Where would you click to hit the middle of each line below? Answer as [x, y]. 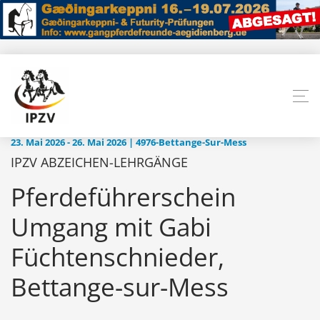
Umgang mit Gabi [111, 227]
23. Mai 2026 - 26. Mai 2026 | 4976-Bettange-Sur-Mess [129, 143]
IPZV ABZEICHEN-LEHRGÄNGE [99, 162]
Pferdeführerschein [123, 197]
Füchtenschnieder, [117, 257]
